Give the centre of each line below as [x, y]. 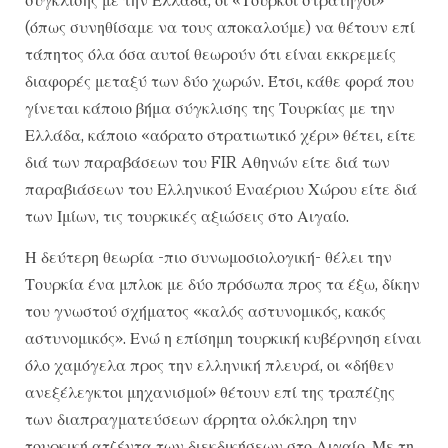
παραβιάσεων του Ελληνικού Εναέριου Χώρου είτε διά [221, 188]
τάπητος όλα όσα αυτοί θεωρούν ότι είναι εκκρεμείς [210, 53]
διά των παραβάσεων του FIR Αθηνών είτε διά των [207, 161]
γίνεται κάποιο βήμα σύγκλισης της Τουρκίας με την [210, 107]
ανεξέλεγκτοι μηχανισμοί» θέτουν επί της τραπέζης [210, 392]
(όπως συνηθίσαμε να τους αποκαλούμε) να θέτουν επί [220, 26]
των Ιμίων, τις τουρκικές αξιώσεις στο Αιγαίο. [187, 215]
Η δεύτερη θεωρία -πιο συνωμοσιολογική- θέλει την [208, 257]
